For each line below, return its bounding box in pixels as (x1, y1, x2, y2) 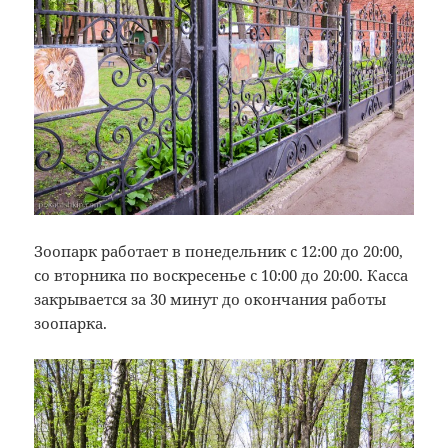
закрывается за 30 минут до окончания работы (34, 288, 387, 309)
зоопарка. (34, 312, 108, 333)
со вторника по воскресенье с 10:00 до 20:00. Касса (34, 264, 409, 285)
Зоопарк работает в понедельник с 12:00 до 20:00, (34, 240, 404, 261)
